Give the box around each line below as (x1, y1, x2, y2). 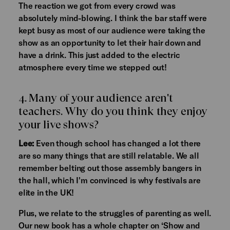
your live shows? (18, 118, 99, 131)
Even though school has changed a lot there (34, 138, 201, 148)
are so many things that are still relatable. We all (18, 150, 199, 161)
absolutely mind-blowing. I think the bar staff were (18, 13, 207, 23)
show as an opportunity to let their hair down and (18, 37, 201, 48)
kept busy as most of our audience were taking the (18, 25, 205, 35)
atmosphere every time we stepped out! (18, 62, 167, 72)
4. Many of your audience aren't (18, 91, 173, 105)
